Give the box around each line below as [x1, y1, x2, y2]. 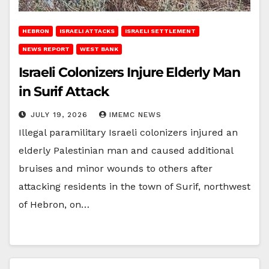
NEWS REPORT [22, 45, 70, 52]
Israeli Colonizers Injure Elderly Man [19, 64, 241, 80]
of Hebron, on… [19, 198, 89, 210]
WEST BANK [80, 45, 118, 52]
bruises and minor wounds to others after [19, 162, 213, 174]
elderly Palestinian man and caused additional [19, 144, 233, 156]
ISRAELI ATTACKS [59, 27, 115, 34]
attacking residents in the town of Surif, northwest [19, 180, 250, 192]
